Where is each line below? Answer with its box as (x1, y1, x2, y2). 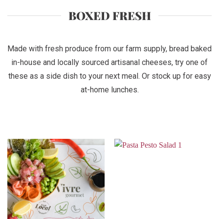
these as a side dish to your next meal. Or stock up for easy (8, 71, 211, 81)
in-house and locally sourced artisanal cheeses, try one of (11, 57, 208, 67)
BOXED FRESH (68, 8, 151, 23)
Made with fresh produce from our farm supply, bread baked (7, 44, 212, 53)
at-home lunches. (80, 85, 139, 94)
